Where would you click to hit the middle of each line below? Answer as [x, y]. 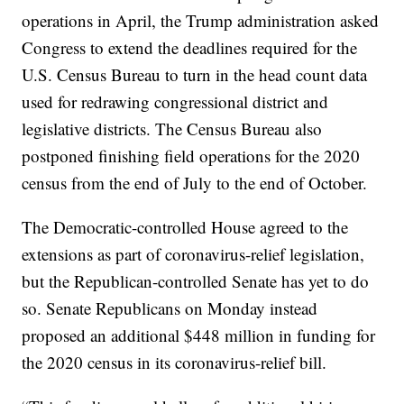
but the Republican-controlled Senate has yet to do [196, 281]
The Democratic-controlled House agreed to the [185, 227]
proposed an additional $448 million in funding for [199, 335]
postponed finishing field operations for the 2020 [191, 156]
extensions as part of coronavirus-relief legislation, [193, 254]
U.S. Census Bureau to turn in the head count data [195, 75]
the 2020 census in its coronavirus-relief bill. [174, 363]
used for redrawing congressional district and [175, 102]
